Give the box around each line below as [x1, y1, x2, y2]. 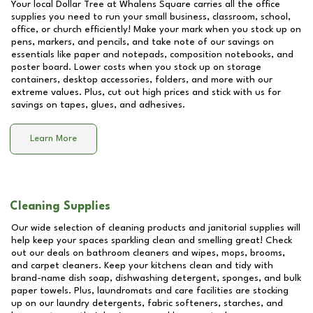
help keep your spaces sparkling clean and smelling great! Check [11, 235, 292, 245]
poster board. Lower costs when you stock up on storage [11, 62, 261, 72]
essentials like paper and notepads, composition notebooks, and [11, 50, 293, 59]
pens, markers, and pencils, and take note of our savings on [11, 37, 274, 47]
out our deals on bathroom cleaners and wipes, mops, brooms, [11, 248, 285, 258]
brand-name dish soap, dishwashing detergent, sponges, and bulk [11, 273, 301, 283]
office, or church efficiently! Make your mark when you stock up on [11, 24, 301, 34]
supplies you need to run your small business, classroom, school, [11, 12, 291, 22]
